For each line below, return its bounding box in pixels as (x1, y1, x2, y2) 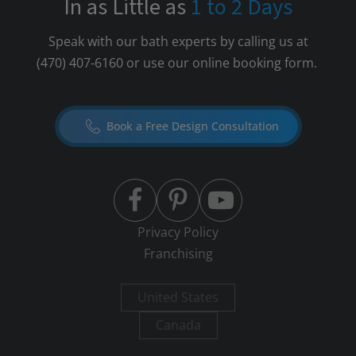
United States (137, 288, 219, 306)
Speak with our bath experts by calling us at (48, 33, 308, 50)
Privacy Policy (137, 223, 219, 241)
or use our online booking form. (122, 54, 320, 72)
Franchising (143, 245, 213, 262)
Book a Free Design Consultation (106, 118, 279, 133)
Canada (155, 316, 201, 334)
